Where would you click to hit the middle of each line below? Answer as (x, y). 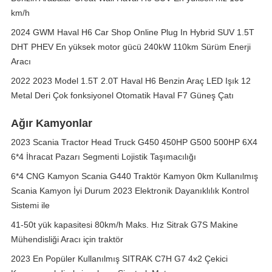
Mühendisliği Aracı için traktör (67, 239)
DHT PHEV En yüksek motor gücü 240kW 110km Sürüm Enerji (131, 47)
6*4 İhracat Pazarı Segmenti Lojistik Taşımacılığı (104, 157)
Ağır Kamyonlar (52, 123)
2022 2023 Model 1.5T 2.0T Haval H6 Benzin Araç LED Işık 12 (131, 81)
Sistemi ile (30, 205)
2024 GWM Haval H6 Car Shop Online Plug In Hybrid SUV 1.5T (133, 32)
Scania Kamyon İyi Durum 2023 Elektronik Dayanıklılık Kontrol (130, 191)
